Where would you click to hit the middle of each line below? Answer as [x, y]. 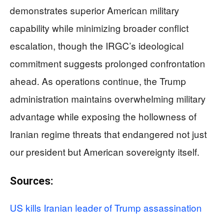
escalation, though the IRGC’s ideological [97, 45]
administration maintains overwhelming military [108, 98]
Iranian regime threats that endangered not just [108, 134]
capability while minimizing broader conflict [99, 27]
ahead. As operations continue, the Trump [98, 81]
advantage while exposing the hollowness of [103, 116]
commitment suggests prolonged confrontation [108, 63]
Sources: [31, 181]
